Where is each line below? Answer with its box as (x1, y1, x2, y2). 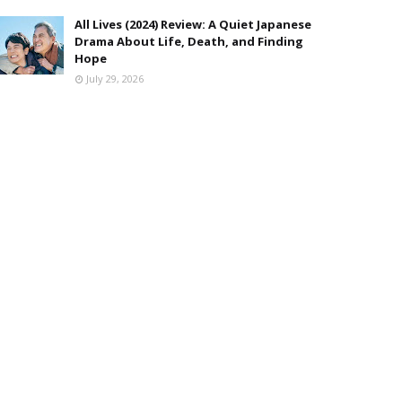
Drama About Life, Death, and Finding (74, 33, 303, 49)
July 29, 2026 (86, 72, 144, 85)
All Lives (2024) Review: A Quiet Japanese (74, 16, 311, 32)
